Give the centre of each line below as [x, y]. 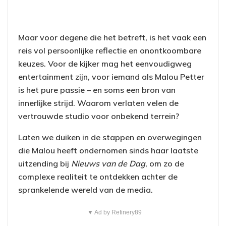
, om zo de [165, 164]
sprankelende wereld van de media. [86, 190]
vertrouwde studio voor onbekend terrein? [99, 116]
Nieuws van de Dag [108, 164]
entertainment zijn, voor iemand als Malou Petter [111, 77]
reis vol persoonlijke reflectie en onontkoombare [110, 51]
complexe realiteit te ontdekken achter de [98, 177]
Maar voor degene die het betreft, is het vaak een [112, 38]
